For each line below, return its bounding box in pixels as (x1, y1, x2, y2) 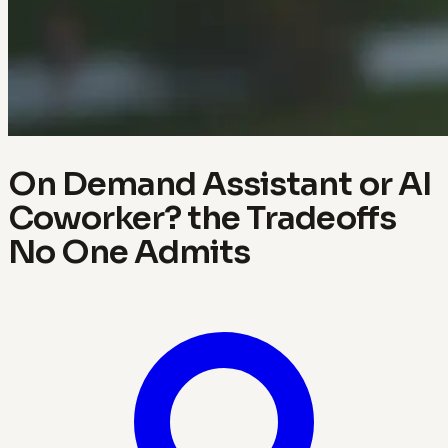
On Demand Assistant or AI (8, 163, 432, 204)
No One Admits (8, 231, 251, 272)
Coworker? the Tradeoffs (8, 197, 396, 238)
